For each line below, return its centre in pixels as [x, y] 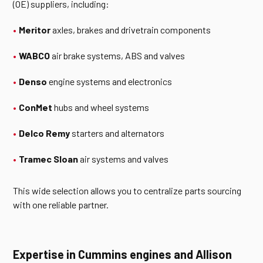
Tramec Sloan [49, 159]
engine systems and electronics [110, 81]
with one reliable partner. [61, 205]
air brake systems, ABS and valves [118, 55]
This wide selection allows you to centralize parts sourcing [127, 190]
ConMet [36, 107]
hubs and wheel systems [101, 107]
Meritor [35, 30]
